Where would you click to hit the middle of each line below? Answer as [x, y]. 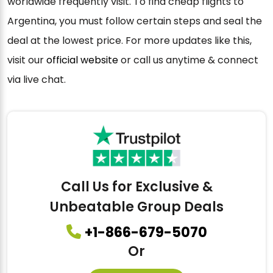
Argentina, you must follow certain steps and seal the [135, 21]
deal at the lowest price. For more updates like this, [129, 40]
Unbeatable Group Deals [136, 207]
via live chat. [37, 79]
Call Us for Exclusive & [136, 187]
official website [82, 60]
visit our [27, 60]
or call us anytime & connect [188, 60]
